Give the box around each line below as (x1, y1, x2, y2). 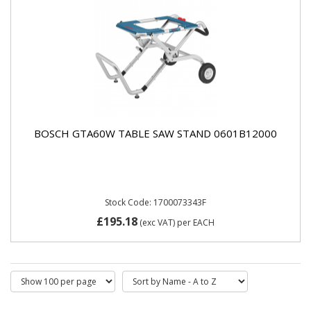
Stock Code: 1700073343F (105, 196, 206, 208)
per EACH (177, 216, 215, 228)
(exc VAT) (137, 216, 177, 228)
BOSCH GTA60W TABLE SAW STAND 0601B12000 (34, 126, 277, 140)
